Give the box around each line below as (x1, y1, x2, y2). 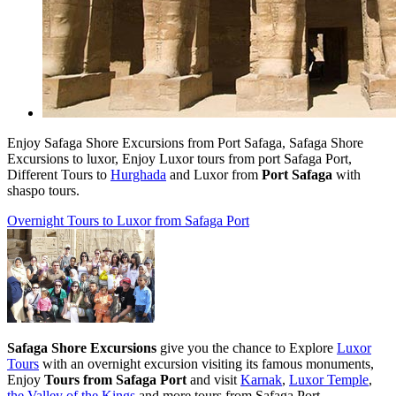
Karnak (240, 371, 282, 387)
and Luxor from (166, 166, 262, 182)
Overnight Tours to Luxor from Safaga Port (7, 212, 249, 228)
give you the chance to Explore (160, 339, 337, 355)
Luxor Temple (289, 371, 369, 387)
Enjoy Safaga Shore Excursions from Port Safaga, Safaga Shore (7, 134, 363, 150)
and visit (187, 371, 240, 387)
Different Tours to (7, 166, 110, 182)
